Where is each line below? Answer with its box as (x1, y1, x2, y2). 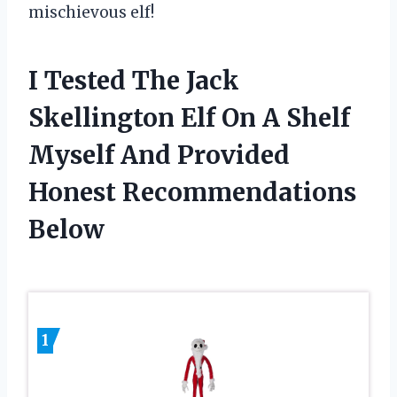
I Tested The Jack (28, 65, 239, 97)
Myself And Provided (28, 139, 290, 172)
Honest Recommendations (28, 176, 356, 209)
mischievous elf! (28, 3, 154, 23)
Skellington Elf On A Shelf (28, 102, 350, 135)
